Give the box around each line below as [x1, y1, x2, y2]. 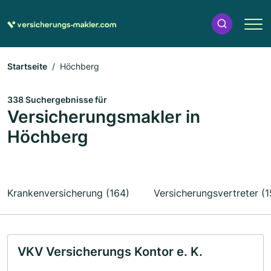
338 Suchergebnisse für [7, 94, 107, 105]
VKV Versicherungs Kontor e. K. [18, 244, 203, 259]
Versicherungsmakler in [7, 106, 200, 127]
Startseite [7, 61, 47, 71]
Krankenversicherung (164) [7, 187, 129, 199]
